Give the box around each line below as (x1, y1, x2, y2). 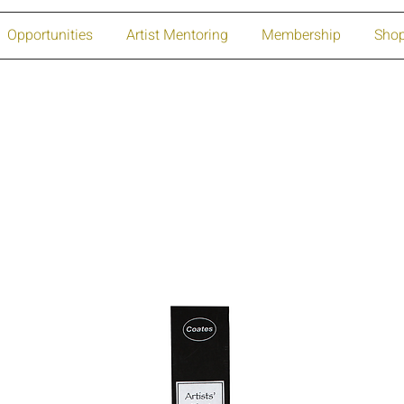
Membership (261, 24, 341, 46)
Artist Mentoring (125, 24, 228, 46)
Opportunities (6, 24, 93, 46)
